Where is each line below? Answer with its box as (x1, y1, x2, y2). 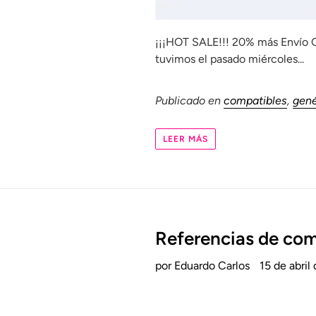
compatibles (224, 93, 288, 107)
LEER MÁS (163, 134, 209, 145)
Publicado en (155, 93, 224, 107)
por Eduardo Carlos (155, 259, 250, 273)
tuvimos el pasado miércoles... (155, 51, 305, 66)
